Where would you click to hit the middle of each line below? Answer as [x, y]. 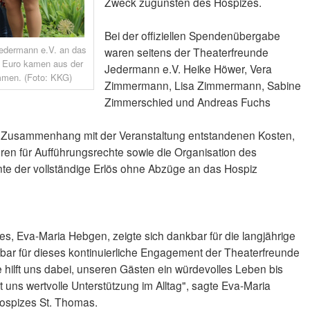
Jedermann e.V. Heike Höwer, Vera [188, 69]
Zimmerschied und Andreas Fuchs [187, 102]
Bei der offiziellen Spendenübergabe [192, 36]
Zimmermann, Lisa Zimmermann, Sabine [202, 85]
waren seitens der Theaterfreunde [186, 52]
